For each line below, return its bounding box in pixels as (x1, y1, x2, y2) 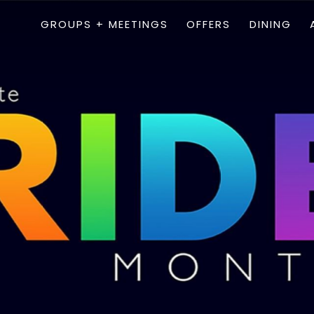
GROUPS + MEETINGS (41, 16, 169, 32)
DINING (249, 16, 292, 32)
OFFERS (186, 16, 231, 32)
